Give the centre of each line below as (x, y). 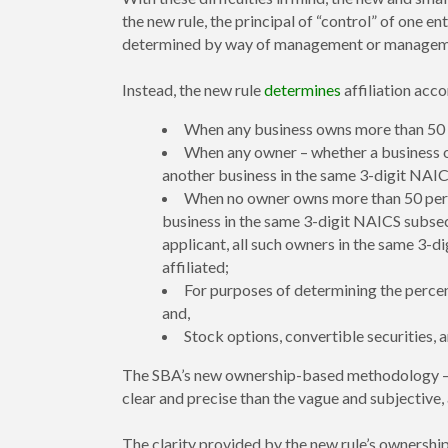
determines (302, 90)
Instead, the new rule (193, 90)
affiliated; (195, 267)
